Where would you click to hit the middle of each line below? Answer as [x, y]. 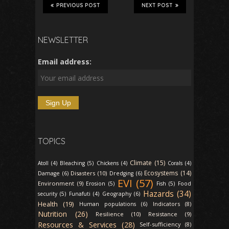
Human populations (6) [113, 204]
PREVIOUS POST [78, 6]
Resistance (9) [170, 214]
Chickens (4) [112, 163]
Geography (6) [121, 194]
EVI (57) [135, 184]
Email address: [65, 62]
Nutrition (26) [63, 214]
